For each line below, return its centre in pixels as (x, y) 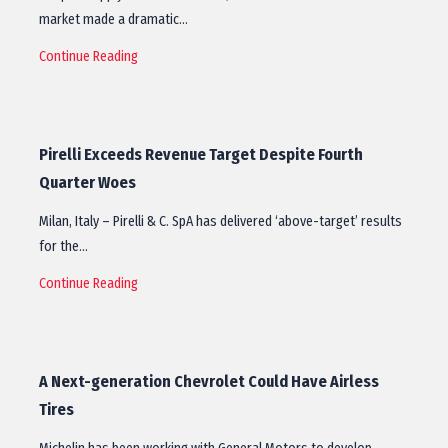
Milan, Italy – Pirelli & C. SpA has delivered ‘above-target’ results (220, 221)
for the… (63, 246)
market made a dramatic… (113, 19)
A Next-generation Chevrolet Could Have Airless (209, 381)
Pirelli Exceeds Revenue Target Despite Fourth (201, 154)
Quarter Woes (87, 182)
